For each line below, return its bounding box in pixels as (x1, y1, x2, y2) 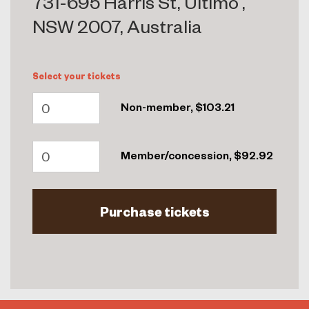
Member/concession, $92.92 (120, 147, 273, 162)
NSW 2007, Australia (32, 13, 202, 37)
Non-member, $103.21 (120, 99, 235, 114)
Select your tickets (32, 70, 121, 81)
